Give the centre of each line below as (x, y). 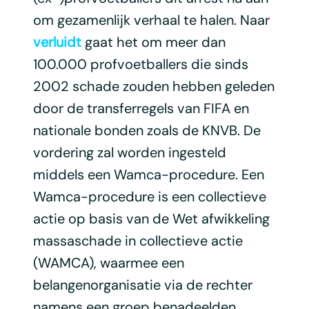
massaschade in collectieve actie (138, 240)
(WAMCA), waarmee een (108, 262)
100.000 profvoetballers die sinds (140, 64)
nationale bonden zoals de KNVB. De (147, 130)
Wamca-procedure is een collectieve (149, 196)
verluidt (57, 42)
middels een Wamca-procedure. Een (148, 174)
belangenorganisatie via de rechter (142, 285)
